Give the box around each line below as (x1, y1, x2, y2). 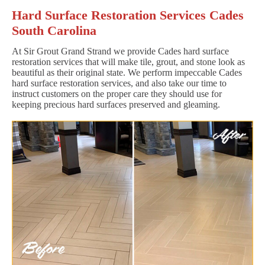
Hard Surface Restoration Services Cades (12, 7, 244, 22)
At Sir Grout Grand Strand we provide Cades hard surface (12, 46, 229, 56)
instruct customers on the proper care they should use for (12, 88, 222, 99)
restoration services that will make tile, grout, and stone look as (12, 56, 245, 67)
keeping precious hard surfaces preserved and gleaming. (12, 99, 220, 109)
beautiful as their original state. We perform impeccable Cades (12, 67, 242, 77)
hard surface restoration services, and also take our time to (12, 77, 227, 88)
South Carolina (12, 22, 96, 38)
